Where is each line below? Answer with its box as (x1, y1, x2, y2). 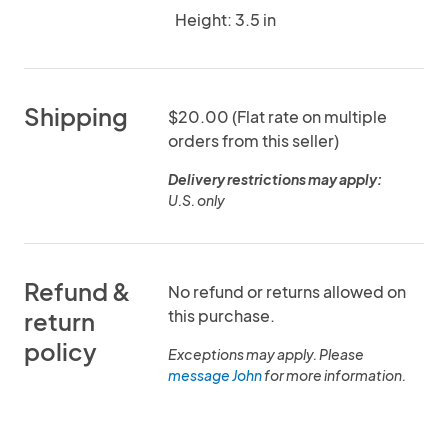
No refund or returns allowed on (168, 281, 406, 302)
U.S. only (168, 191, 225, 209)
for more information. (262, 366, 406, 384)
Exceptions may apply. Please (168, 345, 364, 363)
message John (168, 366, 262, 384)
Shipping (24, 101, 128, 131)
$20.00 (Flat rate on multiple (168, 106, 387, 127)
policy (24, 336, 97, 366)
